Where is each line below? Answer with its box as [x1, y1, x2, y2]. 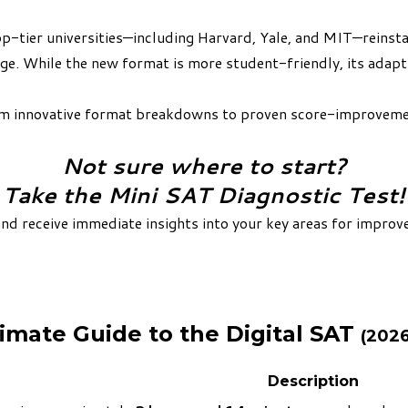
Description [268, 372, 359, 390]
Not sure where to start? [62, 149, 346, 181]
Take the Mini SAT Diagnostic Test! [3, 178, 405, 210]
